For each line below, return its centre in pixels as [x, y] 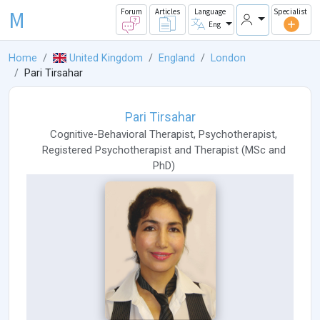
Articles [167, 12]
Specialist [290, 12]
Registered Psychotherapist [106, 150]
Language [210, 12]
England [177, 59]
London [229, 59]
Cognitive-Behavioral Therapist [122, 135]
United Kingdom [106, 59]
